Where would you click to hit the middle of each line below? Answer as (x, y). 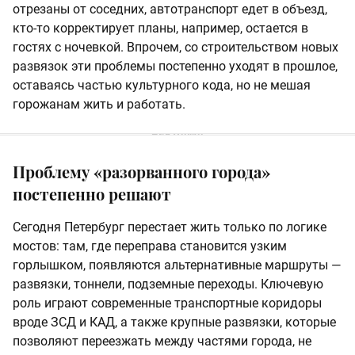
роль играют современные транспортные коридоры (167, 303)
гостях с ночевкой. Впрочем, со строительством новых (176, 47)
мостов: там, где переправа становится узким (150, 246)
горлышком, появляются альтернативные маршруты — (177, 265)
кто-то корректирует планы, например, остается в (160, 28)
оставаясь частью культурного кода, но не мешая (162, 85)
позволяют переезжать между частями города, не (162, 341)
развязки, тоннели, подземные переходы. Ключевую (168, 284)
